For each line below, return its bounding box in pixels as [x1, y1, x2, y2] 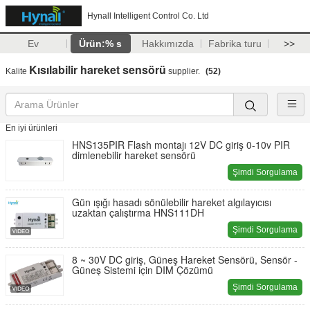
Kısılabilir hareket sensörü [29, 62, 166, 77]
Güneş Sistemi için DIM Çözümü [72, 263, 213, 277]
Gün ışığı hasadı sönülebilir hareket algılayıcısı [72, 195, 271, 209]
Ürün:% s [79, 38, 122, 49]
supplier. [166, 66, 202, 76]
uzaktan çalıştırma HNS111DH [72, 206, 204, 219]
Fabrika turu [208, 38, 262, 49]
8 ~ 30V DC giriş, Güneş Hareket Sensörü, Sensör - [72, 253, 298, 266]
